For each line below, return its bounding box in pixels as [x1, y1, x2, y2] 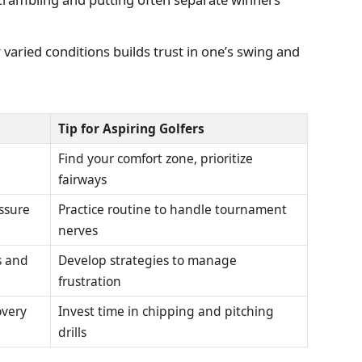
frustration [58, 271, 121, 290]
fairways [58, 170, 107, 188]
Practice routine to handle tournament [58, 200, 287, 218]
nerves [58, 221, 98, 239]
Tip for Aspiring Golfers [58, 119, 204, 137]
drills [58, 322, 86, 341]
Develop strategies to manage [58, 250, 237, 269]
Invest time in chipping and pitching [58, 301, 274, 320]
